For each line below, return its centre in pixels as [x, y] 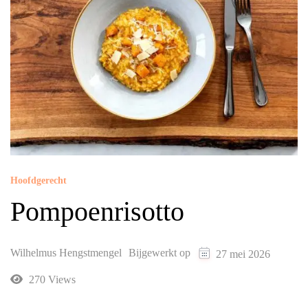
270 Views [51, 280]
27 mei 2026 [243, 254]
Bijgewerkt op [161, 253]
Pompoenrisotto [97, 212]
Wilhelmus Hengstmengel [66, 253]
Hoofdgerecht [38, 181]
